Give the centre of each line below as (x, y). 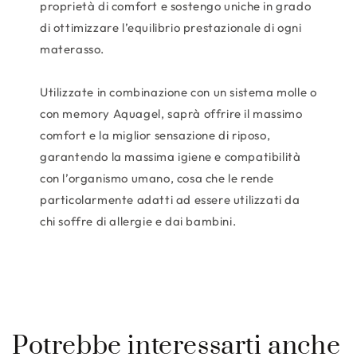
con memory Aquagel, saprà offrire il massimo (171, 113)
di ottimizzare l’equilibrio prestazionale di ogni (171, 27)
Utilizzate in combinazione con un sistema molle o (178, 92)
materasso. (72, 49)
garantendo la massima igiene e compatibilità (171, 156)
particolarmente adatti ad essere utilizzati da (170, 199)
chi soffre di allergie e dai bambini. (138, 221)
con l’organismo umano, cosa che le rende (157, 178)
